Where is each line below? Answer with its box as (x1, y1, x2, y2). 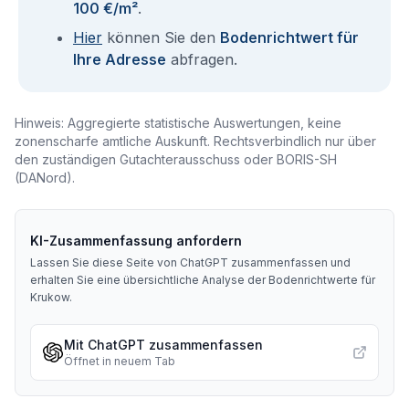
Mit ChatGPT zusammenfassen (64, 337, 263, 352)
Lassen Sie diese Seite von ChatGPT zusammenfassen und (30, 256, 351, 269)
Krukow (30, 290, 69, 304)
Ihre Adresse (73, 50, 166, 68)
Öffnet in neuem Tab (64, 354, 175, 368)
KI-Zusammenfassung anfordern (30, 233, 242, 248)
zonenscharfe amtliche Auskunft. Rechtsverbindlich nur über (15, 133, 376, 149)
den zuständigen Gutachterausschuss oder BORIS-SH (15, 152, 337, 167)
